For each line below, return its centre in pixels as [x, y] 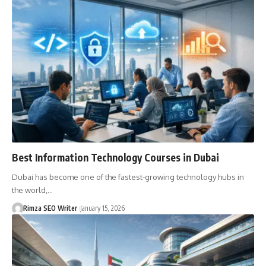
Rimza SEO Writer [50, 208]
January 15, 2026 [102, 208]
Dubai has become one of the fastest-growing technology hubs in [128, 177]
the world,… [32, 190]
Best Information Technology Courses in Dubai [115, 157]
